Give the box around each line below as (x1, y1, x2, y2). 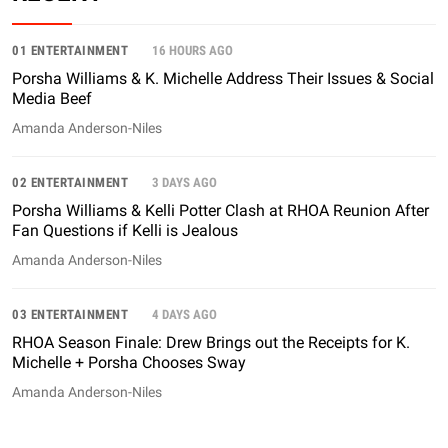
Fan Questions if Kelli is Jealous (12, 221, 238, 241)
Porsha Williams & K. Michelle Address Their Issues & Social (12, 69, 434, 89)
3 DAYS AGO (152, 175, 217, 191)
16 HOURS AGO (152, 43, 233, 59)
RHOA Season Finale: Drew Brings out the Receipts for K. (12, 333, 410, 353)
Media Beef (12, 89, 92, 109)
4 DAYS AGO (152, 307, 217, 323)
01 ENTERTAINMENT (12, 43, 128, 59)
